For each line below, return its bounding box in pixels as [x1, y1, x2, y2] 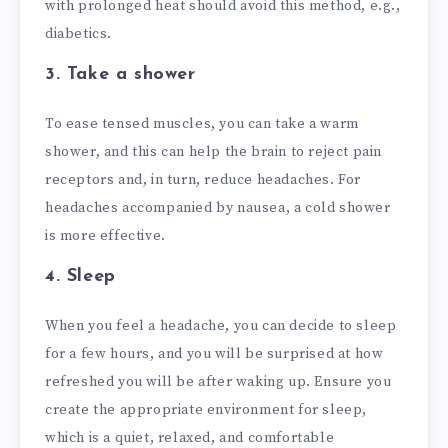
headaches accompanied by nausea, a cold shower [45, 198, 391, 217]
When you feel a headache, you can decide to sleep [45, 317, 397, 336]
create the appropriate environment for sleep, [45, 401, 368, 420]
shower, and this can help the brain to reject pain [45, 142, 383, 161]
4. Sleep [45, 266, 116, 286]
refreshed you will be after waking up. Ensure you [45, 373, 392, 392]
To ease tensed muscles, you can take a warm [45, 114, 359, 133]
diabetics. [45, 24, 112, 43]
